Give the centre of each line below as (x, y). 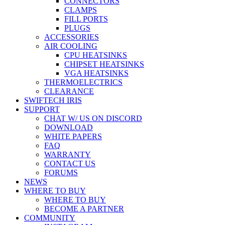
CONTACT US (70, 163)
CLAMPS (81, 10)
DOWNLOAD (69, 127)
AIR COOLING (71, 46)
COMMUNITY (50, 218)
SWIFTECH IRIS (53, 100)
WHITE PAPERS (73, 136)
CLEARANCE (69, 91)
